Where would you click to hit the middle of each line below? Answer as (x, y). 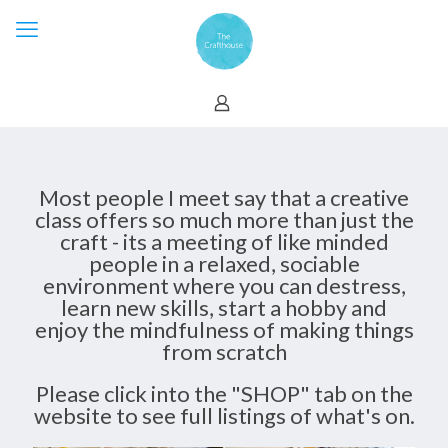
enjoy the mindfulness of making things (224, 329)
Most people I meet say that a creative (224, 197)
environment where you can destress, (224, 285)
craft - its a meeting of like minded (224, 241)
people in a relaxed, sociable (224, 263)
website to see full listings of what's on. (224, 415)
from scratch (224, 351)
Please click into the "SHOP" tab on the (224, 393)
